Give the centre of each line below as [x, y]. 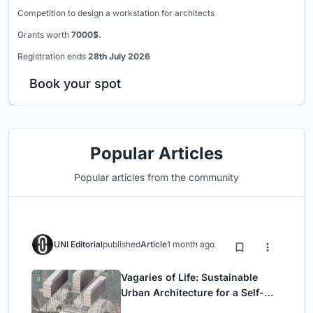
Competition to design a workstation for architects [116, 13]
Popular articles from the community [156, 177]
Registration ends [53, 57]
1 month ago [191, 245]
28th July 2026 [119, 57]
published [122, 245]
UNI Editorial [78, 245]
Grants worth [44, 35]
